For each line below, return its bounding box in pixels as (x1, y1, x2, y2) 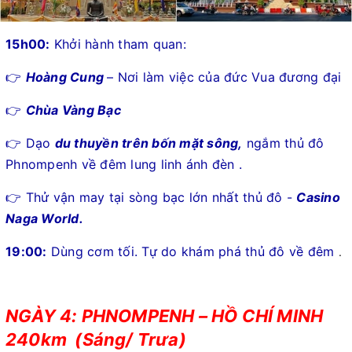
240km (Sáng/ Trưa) (5, 328, 186, 350)
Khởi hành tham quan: (49, 35, 186, 52)
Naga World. (5, 210, 83, 226)
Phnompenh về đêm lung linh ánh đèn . (5, 156, 242, 172)
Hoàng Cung (25, 68, 108, 85)
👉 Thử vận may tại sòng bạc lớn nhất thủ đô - (5, 189, 297, 205)
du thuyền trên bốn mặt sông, (54, 134, 243, 151)
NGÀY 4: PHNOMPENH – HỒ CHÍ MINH (5, 305, 328, 326)
